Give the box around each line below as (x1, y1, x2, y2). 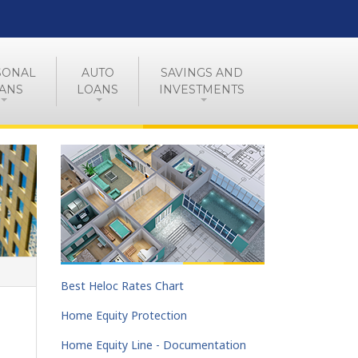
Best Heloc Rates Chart (61, 278, 184, 293)
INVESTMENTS (159, 82, 245, 97)
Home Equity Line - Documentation (61, 337, 246, 352)
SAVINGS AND (161, 65, 243, 80)
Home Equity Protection (61, 308, 187, 323)
